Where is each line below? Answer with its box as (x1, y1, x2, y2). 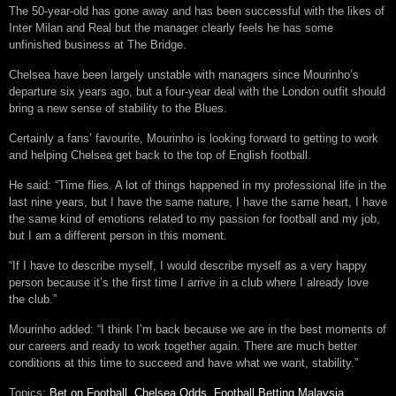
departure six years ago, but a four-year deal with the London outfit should (9, 85, 385, 99)
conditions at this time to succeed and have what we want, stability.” (9, 356, 358, 370)
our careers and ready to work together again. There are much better (9, 339, 357, 354)
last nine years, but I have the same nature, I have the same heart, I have (9, 195, 387, 209)
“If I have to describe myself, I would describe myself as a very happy (9, 259, 367, 273)
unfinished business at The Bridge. (9, 38, 187, 52)
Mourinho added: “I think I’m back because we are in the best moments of (9, 323, 386, 337)
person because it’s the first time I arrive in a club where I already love (9, 276, 369, 290)
